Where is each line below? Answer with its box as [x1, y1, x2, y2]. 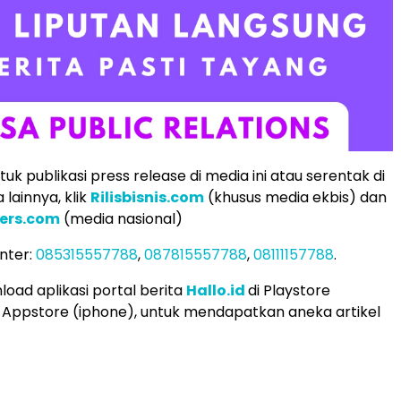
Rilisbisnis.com [90, 186, 204, 208]
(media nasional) [60, 208, 183, 229]
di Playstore [248, 279, 330, 301]
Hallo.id [186, 279, 245, 301]
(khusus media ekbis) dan [204, 186, 387, 208]
